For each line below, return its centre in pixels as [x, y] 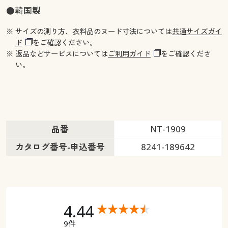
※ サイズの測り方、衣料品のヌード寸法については [89, 32]
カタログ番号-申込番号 [60, 147]
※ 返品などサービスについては [57, 54]
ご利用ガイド [129, 54]
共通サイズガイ [197, 32]
